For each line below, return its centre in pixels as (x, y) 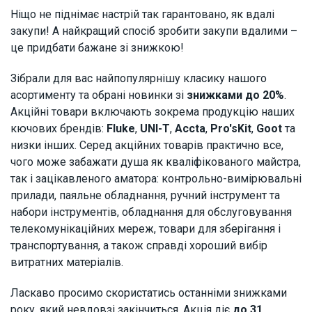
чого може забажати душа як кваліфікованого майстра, (156, 162)
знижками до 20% (235, 95)
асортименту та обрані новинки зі (99, 95)
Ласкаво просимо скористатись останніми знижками (149, 292)
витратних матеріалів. (67, 262)
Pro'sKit (231, 128)
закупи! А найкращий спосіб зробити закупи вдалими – (154, 31)
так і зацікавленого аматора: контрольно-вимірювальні (156, 178)
